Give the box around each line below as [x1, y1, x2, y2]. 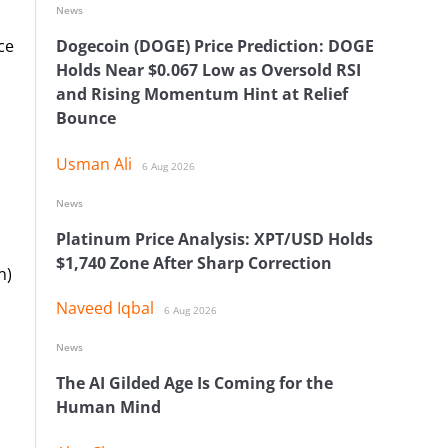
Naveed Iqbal [56, 297, 154, 320]
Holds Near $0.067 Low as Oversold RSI [56, 59, 361, 82]
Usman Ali [56, 152, 132, 175]
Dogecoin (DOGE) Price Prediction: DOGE [56, 35, 374, 58]
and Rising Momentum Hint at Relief [56, 83, 348, 106]
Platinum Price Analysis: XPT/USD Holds [56, 227, 373, 250]
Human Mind [56, 396, 161, 419]
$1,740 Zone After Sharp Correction [56, 251, 332, 274]
